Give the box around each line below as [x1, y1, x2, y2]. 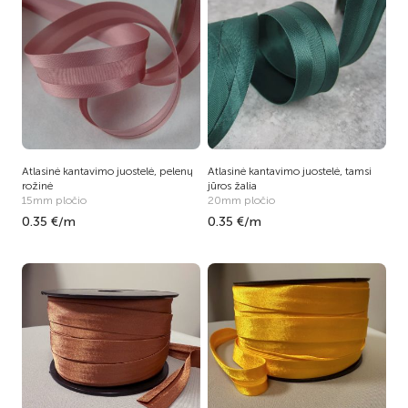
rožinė [22, 179, 53, 192]
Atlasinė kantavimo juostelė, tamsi [208, 165, 372, 178]
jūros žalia [208, 179, 257, 192]
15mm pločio [22, 194, 87, 207]
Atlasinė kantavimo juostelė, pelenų [22, 165, 193, 178]
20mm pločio [208, 194, 275, 207]
